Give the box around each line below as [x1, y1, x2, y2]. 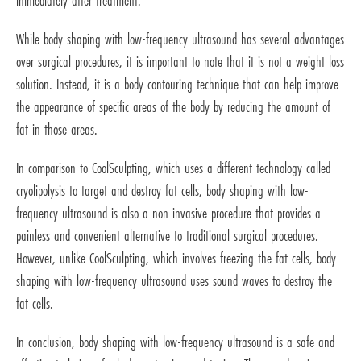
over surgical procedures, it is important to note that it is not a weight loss [16, 51, 344, 73]
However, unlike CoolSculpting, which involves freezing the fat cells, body [16, 247, 336, 269]
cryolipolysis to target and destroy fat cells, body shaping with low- [16, 180, 309, 201]
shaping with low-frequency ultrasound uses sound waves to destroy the [16, 270, 332, 292]
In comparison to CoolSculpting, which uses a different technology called [16, 157, 330, 179]
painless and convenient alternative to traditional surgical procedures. [16, 225, 318, 247]
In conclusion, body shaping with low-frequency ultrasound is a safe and [16, 331, 334, 353]
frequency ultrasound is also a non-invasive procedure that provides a [16, 202, 321, 224]
